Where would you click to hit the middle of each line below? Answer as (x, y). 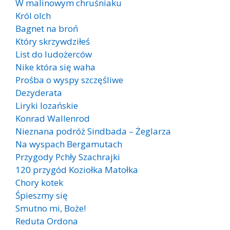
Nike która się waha (55, 67)
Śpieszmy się (42, 195)
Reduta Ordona (47, 221)
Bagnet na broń (47, 28)
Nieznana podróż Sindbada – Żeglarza (93, 131)
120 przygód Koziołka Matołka (77, 169)
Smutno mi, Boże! (51, 208)
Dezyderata (39, 92)
